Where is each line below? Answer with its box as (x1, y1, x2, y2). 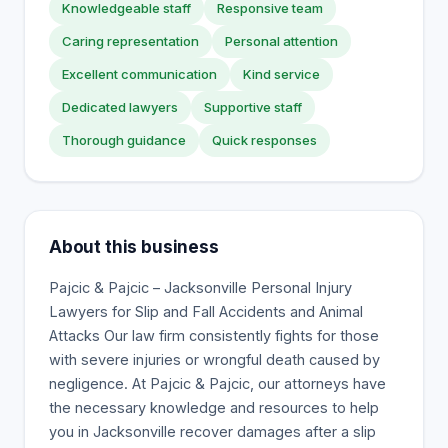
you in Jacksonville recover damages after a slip (49, 423, 376, 440)
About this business (49, 237, 219, 257)
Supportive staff (204, 99, 302, 115)
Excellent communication (62, 66, 217, 82)
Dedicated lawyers (62, 99, 178, 115)
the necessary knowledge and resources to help (49, 399, 379, 416)
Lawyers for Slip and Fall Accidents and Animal (49, 303, 363, 320)
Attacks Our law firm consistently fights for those (49, 327, 379, 344)
